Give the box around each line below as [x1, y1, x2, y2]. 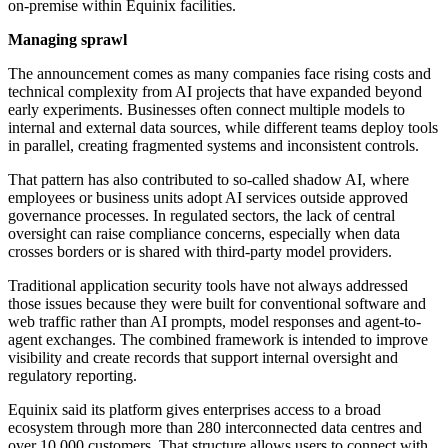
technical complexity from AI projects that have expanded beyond [8, 83, 422, 101]
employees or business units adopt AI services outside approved [8, 189, 408, 207]
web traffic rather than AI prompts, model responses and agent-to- [8, 313, 421, 331]
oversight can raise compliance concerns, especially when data [8, 225, 400, 243]
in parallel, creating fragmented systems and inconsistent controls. [8, 137, 419, 155]
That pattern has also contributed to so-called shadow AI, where [8, 171, 409, 189]
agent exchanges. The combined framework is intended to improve [8, 331, 428, 349]
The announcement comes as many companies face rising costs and [8, 65, 431, 83]
